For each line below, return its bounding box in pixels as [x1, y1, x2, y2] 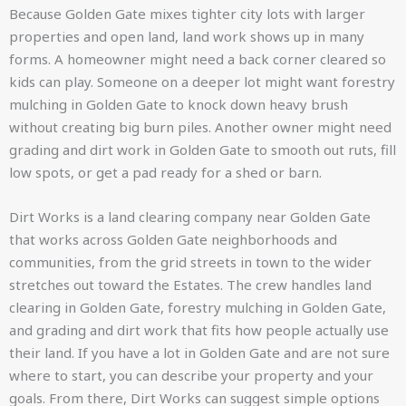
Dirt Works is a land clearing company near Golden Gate [9, 208, 371, 226]
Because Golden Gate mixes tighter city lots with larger [9, 5, 365, 23]
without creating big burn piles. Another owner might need [9, 118, 391, 136]
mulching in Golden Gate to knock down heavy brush [9, 95, 348, 113]
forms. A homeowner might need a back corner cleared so [9, 50, 386, 68]
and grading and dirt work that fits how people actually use [9, 321, 389, 339]
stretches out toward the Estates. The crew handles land [9, 275, 372, 294]
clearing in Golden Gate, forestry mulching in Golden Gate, [9, 298, 386, 316]
